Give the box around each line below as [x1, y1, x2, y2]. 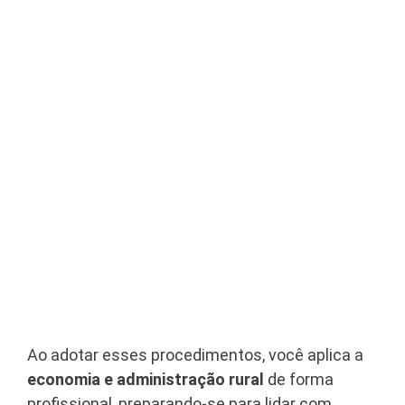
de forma [264, 370, 334, 390]
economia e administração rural [27, 370, 264, 390]
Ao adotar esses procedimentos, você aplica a [27, 345, 363, 365]
